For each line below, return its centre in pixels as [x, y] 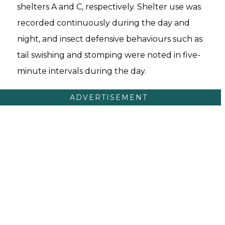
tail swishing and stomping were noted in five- [109, 55]
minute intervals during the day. [82, 71]
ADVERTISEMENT [108, 98]
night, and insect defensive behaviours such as [110, 39]
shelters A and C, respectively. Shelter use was [109, 7]
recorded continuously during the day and [103, 23]
